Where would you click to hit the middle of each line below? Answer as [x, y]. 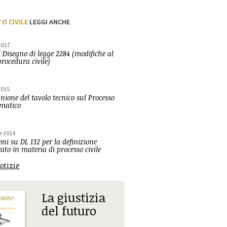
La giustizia [73, 197]
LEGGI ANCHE [49, 22]
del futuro [69, 211]
